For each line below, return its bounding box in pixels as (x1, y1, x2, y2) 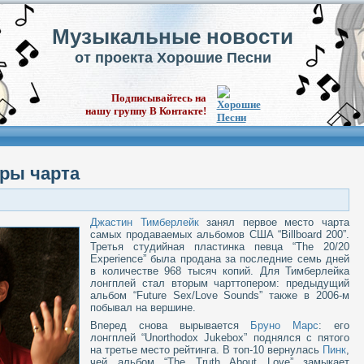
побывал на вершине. (90, 301, 196, 314)
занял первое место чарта (198, 216, 350, 229)
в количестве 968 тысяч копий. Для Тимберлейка (90, 265, 349, 278)
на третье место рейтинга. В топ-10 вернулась (90, 343, 323, 356)
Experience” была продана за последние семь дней (90, 253, 349, 266)
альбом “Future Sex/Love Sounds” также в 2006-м (90, 289, 349, 302)
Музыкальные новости (52, 24, 293, 49)
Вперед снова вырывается (90, 318, 251, 331)
